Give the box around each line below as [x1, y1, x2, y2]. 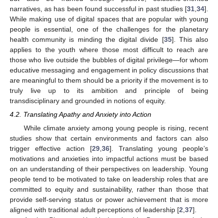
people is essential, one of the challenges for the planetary [10, 25, 208, 33]
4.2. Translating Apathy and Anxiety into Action [10, 110, 151, 118]
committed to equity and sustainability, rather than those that [10, 185, 208, 194]
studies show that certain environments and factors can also [10, 134, 208, 143]
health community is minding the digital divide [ [10, 35, 164, 43]
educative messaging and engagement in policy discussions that [10, 66, 208, 74]
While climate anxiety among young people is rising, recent [23, 124, 208, 132]
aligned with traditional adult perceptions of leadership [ [10, 206, 179, 214]
